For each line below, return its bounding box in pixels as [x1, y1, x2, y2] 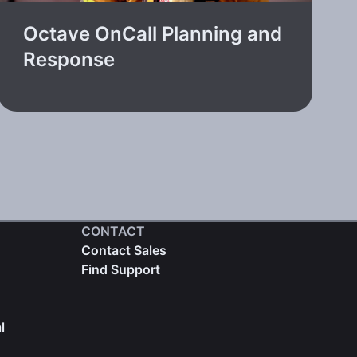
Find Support [80, 261, 160, 277]
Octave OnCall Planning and [23, 22, 283, 45]
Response [23, 47, 116, 71]
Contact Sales [80, 241, 167, 258]
